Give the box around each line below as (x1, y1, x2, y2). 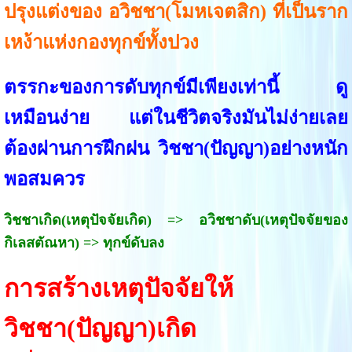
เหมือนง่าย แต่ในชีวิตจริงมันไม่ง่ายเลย (3, 107, 349, 128)
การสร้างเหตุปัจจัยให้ (3, 273, 233, 302)
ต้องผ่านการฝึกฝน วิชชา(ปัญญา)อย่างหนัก (3, 137, 349, 159)
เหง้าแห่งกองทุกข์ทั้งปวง (3, 31, 199, 53)
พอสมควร (3, 168, 85, 189)
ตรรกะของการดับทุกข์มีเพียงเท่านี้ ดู (3, 76, 349, 97)
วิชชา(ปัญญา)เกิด (3, 313, 196, 343)
